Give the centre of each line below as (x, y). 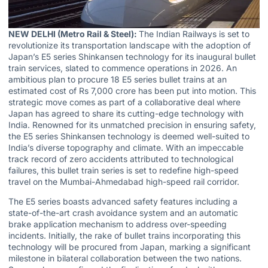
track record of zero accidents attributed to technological (121, 159)
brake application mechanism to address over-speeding (118, 224)
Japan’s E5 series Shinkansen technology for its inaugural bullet (132, 57)
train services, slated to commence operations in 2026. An (123, 68)
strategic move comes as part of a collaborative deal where (124, 102)
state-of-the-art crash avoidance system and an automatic (123, 213)
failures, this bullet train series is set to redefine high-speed (124, 170)
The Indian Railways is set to (194, 34)
